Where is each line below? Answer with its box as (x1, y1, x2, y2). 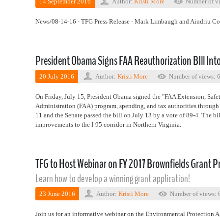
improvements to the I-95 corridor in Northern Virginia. (35, 121, 181, 128)
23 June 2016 (39, 190, 75, 197)
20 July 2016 (39, 73, 74, 80)
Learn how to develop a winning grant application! (35, 171, 190, 186)
